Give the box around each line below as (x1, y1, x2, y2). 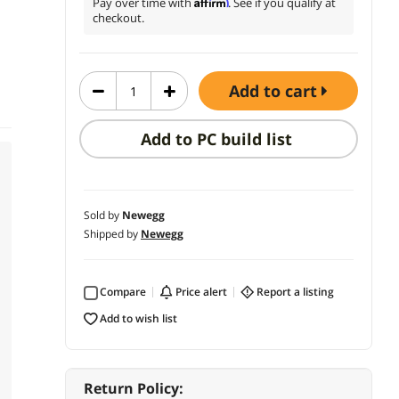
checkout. (93, 10, 144, 27)
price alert (182, 284, 227, 300)
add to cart (240, 80, 322, 102)
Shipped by (84, 226, 141, 242)
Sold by (84, 208, 122, 224)
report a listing (264, 284, 334, 300)
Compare (107, 284, 146, 300)
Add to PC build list (141, 128, 297, 151)
